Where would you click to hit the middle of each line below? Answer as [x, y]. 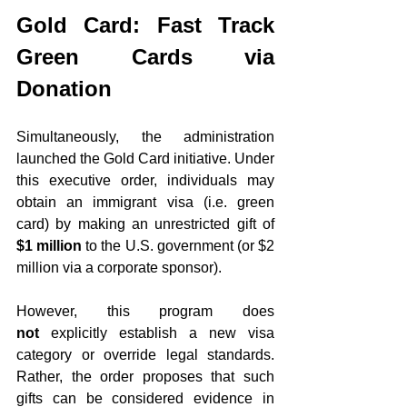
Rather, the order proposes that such [145, 377]
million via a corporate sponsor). [119, 268]
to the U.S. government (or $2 [179, 246]
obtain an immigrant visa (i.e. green [145, 202]
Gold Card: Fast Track [145, 25]
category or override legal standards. [145, 355]
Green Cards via [145, 57]
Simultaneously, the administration [145, 137]
